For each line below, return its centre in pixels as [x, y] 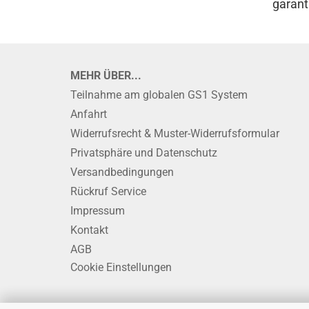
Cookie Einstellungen [121, 267]
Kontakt [89, 230]
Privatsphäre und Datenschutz [144, 153]
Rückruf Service [108, 191]
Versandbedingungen [122, 172]
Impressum [98, 211]
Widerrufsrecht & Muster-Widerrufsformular [175, 133]
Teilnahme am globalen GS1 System [159, 95]
